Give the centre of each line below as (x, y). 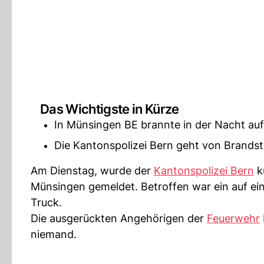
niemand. (54, 234)
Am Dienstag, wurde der (92, 171)
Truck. (46, 202)
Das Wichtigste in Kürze (110, 109)
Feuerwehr (233, 218)
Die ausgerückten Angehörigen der (119, 218)
